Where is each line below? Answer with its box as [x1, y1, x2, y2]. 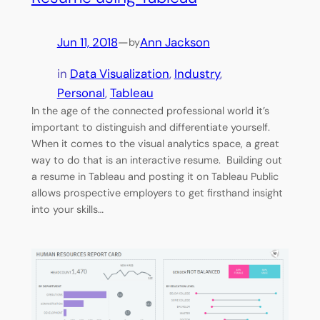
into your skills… [31, 202, 104, 216]
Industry [174, 65, 220, 81]
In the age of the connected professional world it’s [31, 104, 269, 117]
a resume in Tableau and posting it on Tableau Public [31, 169, 279, 183]
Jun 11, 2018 [56, 34, 118, 50]
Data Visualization [69, 65, 169, 81]
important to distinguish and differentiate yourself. [31, 120, 273, 134]
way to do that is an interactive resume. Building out [31, 153, 282, 166]
